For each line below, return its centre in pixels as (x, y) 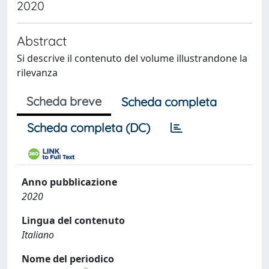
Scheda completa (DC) (89, 128)
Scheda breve (64, 101)
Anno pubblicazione (69, 182)
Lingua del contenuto (73, 220)
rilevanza (37, 73)
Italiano (38, 235)
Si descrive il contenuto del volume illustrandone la (132, 58)
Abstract (42, 41)
